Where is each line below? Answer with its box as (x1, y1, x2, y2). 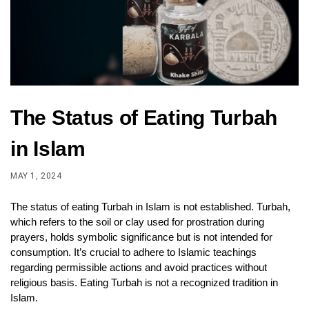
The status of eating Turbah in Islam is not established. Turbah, (10, 201, 290, 213)
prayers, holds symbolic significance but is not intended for (10, 231, 272, 243)
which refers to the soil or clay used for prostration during (10, 216, 264, 228)
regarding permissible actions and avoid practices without (10, 261, 267, 274)
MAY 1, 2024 (10, 171, 62, 181)
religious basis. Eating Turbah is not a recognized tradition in (10, 277, 278, 289)
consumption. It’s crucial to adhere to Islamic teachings (10, 246, 257, 259)
